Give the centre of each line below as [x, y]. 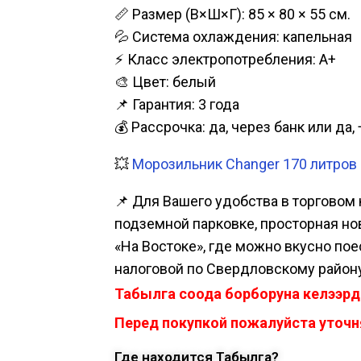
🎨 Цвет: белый [165, 82]
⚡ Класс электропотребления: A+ [225, 60]
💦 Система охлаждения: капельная [233, 37]
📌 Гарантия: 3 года [177, 105]
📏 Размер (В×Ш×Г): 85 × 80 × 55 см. [232, 15]
